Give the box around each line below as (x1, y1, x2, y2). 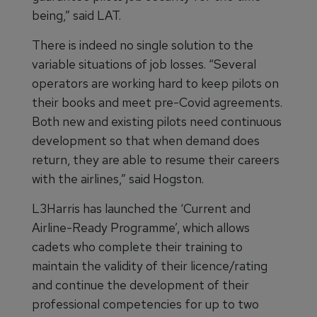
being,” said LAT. (32, 7, 121, 23)
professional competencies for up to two (32, 296, 259, 312)
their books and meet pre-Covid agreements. (32, 94, 282, 110)
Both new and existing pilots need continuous (32, 113, 282, 129)
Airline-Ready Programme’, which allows (32, 219, 250, 236)
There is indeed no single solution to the (32, 37, 253, 53)
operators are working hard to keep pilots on (32, 75, 279, 91)
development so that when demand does (32, 132, 260, 149)
